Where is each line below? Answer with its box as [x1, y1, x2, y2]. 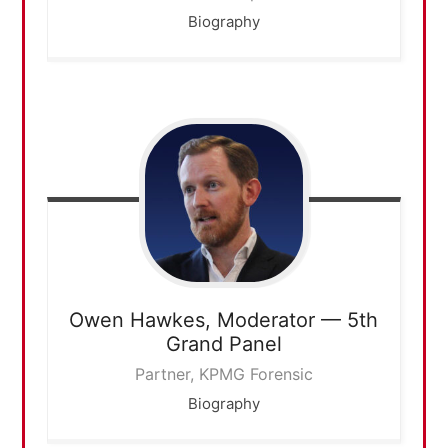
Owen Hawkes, [69, 308, 212, 333]
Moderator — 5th [217, 308, 379, 333]
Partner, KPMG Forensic [134, 364, 313, 385]
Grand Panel [165, 332, 282, 357]
